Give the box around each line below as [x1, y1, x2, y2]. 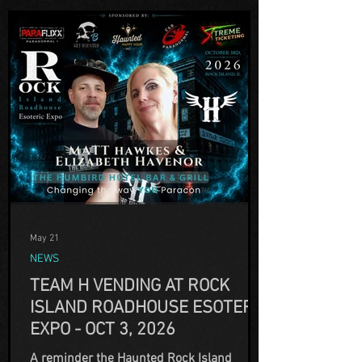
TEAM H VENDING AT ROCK [30, 276, 229, 297]
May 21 [30, 233, 59, 244]
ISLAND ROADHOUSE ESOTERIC [30, 297, 267, 319]
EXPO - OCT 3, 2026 [30, 319, 175, 341]
